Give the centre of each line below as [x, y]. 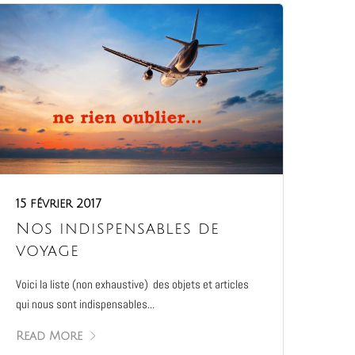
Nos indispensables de [118, 229]
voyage [48, 252]
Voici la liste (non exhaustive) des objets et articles [133, 284]
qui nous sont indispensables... [86, 304]
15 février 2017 [59, 204]
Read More [50, 336]
